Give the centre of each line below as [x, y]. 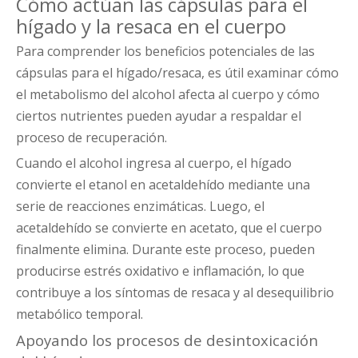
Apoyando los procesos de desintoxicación [167, 340]
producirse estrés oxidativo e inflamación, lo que [160, 271]
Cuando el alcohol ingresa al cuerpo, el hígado [154, 163]
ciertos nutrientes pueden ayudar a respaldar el [159, 116]
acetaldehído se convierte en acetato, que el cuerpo [169, 228]
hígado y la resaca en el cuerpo [151, 26]
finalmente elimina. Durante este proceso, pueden [165, 250]
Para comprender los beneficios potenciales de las [165, 52]
